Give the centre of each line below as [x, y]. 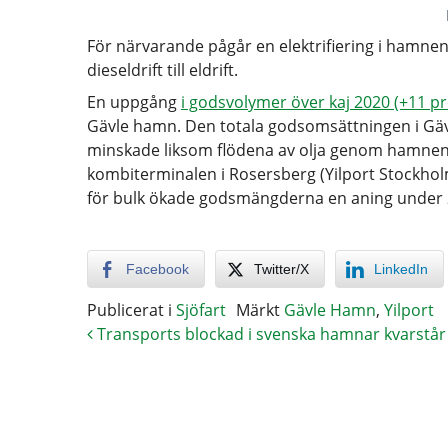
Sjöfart [201, 310]
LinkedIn [401, 269]
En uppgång [134, 102]
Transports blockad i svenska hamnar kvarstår [269, 334]
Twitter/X [281, 269]
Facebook [157, 269]
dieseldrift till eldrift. [162, 70]
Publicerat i [131, 310]
